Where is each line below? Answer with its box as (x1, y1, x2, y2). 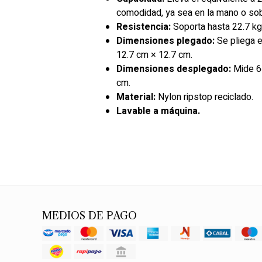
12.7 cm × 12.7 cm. (116, 48, 192, 62)
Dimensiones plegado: (116, 34, 215, 48)
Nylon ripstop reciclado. (156, 90, 253, 104)
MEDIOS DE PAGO (42, 209, 137, 222)
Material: (116, 90, 156, 104)
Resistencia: (116, 20, 171, 34)
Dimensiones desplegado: (116, 62, 231, 76)
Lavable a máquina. (116, 104, 200, 118)
